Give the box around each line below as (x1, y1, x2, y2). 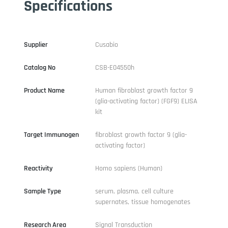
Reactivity (23, 163, 53, 173)
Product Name (23, 85, 65, 95)
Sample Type (23, 186, 61, 196)
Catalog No (23, 63, 55, 72)
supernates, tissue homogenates (95, 197, 190, 207)
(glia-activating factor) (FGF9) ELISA (95, 96, 197, 106)
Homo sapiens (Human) (95, 163, 162, 173)
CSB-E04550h (95, 63, 134, 72)
